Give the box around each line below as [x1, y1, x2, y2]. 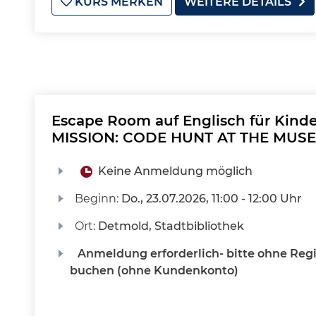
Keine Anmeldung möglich [97, 164, 253, 178]
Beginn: [74, 192, 121, 205]
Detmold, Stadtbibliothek [97, 219, 244, 233]
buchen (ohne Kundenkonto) [69, 264, 238, 277]
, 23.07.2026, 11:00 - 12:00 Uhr [140, 192, 302, 205]
